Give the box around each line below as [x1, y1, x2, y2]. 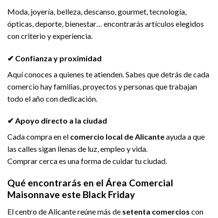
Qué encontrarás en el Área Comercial [7, 177, 173, 189]
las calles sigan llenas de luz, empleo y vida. [7, 144, 147, 154]
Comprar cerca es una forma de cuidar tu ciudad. [7, 156, 167, 166]
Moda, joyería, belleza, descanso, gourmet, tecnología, [7, 6, 186, 16]
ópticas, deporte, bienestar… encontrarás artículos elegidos [7, 18, 204, 28]
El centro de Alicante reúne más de [7, 206, 122, 216]
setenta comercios [122, 206, 190, 216]
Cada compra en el [7, 132, 70, 142]
